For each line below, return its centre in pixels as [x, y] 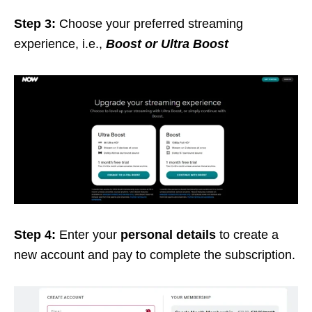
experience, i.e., [60, 44]
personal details [168, 234]
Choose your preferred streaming [149, 23]
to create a [247, 234]
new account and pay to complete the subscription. [155, 255]
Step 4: [35, 234]
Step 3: [35, 23]
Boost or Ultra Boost [167, 44]
